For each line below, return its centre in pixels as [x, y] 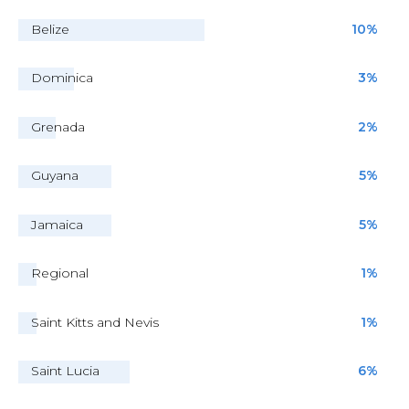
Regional [60, 273]
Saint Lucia [65, 371]
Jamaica [57, 224]
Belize [50, 29]
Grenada [58, 126]
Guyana [55, 176]
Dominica [62, 78]
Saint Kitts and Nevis [95, 322]
